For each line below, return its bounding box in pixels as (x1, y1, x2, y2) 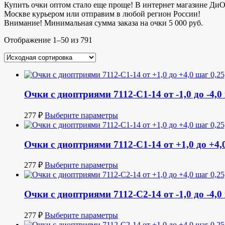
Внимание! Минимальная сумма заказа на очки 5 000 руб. (4, 19, 203, 28)
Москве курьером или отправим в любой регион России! (4, 10, 200, 19)
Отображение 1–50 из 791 (4, 36, 92, 45)
